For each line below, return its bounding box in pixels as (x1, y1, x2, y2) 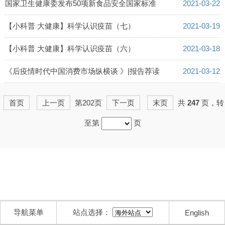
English (185, 208, 209, 217)
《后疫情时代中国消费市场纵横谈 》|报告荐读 (5, 67, 160, 75)
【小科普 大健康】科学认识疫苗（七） (5, 22, 135, 30)
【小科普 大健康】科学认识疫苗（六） (5, 44, 135, 53)
